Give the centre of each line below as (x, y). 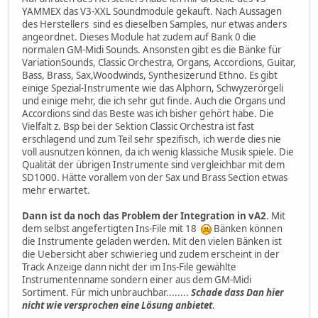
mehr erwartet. (56, 190)
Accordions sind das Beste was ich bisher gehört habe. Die (148, 113)
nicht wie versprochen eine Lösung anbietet (117, 305)
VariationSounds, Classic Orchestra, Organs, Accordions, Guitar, (159, 62)
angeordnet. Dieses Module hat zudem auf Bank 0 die (139, 37)
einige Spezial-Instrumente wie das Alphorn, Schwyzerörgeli (153, 88)
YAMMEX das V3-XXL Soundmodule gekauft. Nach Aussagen (152, 11)
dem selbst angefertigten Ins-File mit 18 (111, 228)
